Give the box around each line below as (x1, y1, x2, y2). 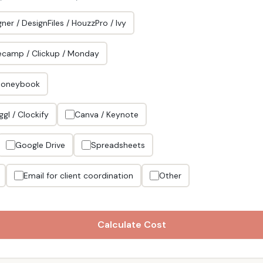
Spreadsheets (91, 140, 145, 150)
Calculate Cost (97, 218, 166, 231)
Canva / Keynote (75, 109, 139, 120)
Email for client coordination (23, 170, 133, 181)
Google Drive (15, 140, 65, 150)
